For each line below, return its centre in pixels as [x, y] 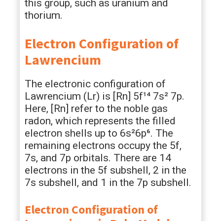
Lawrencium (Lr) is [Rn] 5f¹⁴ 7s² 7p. [105, 96]
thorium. [44, 15]
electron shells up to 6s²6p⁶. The [99, 133]
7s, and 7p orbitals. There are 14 [98, 158]
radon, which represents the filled [100, 121]
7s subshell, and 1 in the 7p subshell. [108, 183]
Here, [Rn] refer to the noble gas [96, 109]
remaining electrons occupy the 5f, [103, 146]
